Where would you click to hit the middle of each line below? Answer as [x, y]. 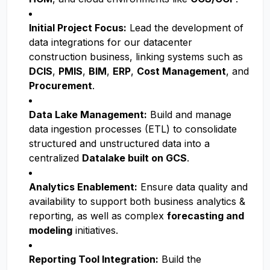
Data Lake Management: [88, 115]
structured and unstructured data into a [119, 143]
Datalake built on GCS [134, 158]
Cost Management [181, 71]
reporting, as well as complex [98, 216]
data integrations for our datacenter [111, 42]
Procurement [61, 86]
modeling [51, 230]
